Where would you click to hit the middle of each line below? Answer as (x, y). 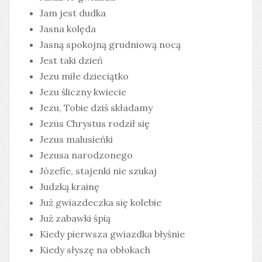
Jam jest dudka (73, 13)
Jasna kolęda (68, 29)
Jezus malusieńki (76, 139)
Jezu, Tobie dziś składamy (96, 108)
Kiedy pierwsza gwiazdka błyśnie (112, 234)
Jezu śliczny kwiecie (83, 92)
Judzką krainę (70, 187)
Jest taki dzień (71, 61)
